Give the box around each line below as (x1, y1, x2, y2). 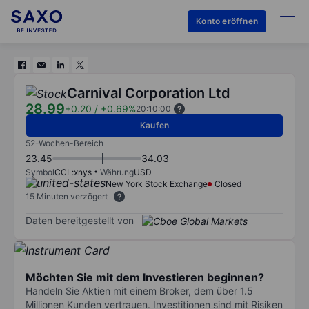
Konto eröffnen (196, 16, 258, 26)
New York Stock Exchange (106, 179, 208, 189)
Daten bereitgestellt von (26, 214, 134, 226)
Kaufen (139, 120, 170, 130)
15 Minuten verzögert (26, 191, 108, 201)
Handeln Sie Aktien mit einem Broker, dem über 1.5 (26, 284, 253, 297)
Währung (100, 167, 134, 177)
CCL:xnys (54, 167, 92, 177)
